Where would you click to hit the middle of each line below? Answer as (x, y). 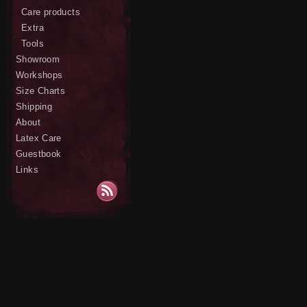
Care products (51, 12)
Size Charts (41, 91)
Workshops (39, 75)
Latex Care (39, 138)
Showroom (38, 59)
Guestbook (39, 154)
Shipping (34, 107)
